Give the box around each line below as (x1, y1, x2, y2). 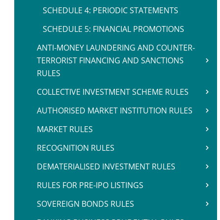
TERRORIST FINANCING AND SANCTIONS (37, 55, 184, 66)
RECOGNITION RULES (37, 142, 114, 153)
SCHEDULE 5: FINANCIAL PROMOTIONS (43, 24, 184, 34)
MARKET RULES (37, 124, 93, 135)
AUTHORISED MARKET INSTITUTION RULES (37, 105, 192, 116)
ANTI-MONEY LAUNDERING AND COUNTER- (37, 42, 195, 53)
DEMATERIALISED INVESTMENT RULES (37, 161, 175, 172)
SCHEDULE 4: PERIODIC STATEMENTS (43, 5, 178, 16)
